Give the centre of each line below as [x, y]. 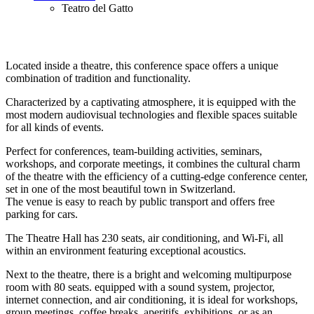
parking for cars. [42, 214]
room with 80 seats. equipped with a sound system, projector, [140, 287]
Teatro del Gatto [97, 8]
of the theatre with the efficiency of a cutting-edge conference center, [157, 177]
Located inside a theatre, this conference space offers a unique [142, 66]
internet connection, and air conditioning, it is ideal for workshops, [152, 300]
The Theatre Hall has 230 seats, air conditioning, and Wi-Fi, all [144, 238]
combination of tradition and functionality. [98, 78]
